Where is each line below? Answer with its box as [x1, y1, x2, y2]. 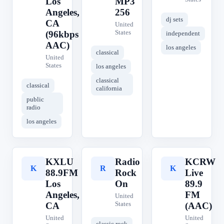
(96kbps [45, 29, 78, 39]
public [26, 95, 44, 103]
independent [165, 29, 200, 37]
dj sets [165, 15, 183, 23]
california [96, 84, 122, 92]
